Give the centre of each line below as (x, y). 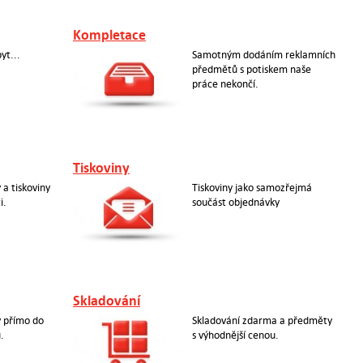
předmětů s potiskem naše (251, 69)
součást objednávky (235, 202)
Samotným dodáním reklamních (263, 55)
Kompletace (109, 35)
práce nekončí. (225, 84)
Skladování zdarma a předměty (262, 320)
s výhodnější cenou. (235, 335)
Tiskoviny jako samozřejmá (252, 188)
